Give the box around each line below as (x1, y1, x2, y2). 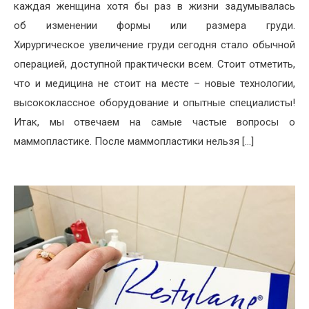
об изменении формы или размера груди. (14, 19, 295, 32)
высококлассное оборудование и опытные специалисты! (14, 96, 295, 109)
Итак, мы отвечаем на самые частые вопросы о (14, 115, 295, 128)
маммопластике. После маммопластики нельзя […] (14, 134, 254, 148)
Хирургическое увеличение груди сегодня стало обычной (14, 38, 295, 51)
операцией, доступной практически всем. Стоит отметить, (14, 57, 295, 70)
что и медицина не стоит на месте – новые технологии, (14, 77, 295, 90)
